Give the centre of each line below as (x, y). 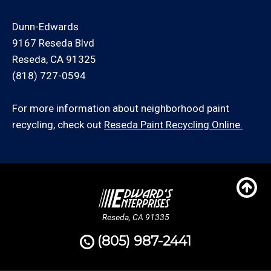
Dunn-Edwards (45, 27)
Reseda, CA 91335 (135, 217)
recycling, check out (58, 125)
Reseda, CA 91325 (54, 59)
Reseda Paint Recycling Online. (173, 125)
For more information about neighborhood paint (121, 108)
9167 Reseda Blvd (53, 43)
